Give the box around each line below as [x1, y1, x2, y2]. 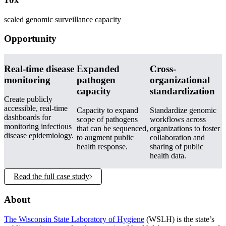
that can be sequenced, [77, 124, 149, 133]
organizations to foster [149, 124, 220, 133]
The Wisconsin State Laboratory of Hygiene [4, 214, 144, 223]
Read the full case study [14, 172, 89, 181]
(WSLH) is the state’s [144, 214, 214, 223]
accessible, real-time [4, 104, 68, 113]
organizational [149, 74, 210, 85]
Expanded [77, 63, 120, 74]
